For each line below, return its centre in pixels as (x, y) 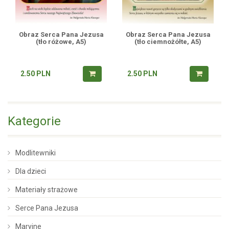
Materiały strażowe (47, 189)
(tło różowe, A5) (61, 41)
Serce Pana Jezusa (47, 208)
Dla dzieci (31, 171)
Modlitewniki (36, 153)
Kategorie (34, 121)
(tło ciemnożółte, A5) (168, 41)
